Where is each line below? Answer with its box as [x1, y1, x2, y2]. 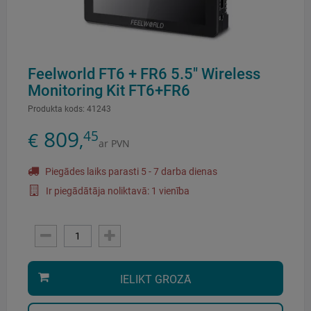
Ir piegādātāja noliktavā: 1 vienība [44, 185, 190, 197]
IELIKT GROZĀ [120, 273, 191, 287]
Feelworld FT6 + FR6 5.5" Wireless [28, 65, 260, 83]
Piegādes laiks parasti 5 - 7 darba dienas [43, 166, 217, 178]
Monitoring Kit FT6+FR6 [28, 81, 190, 100]
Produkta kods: [28, 104, 85, 115]
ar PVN [99, 137, 130, 151]
